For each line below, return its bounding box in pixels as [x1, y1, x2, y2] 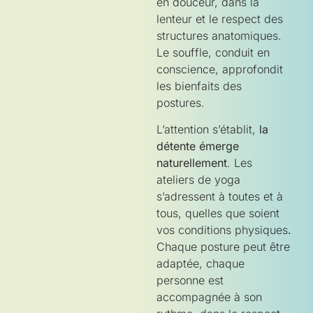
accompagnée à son [156, 289, 262, 304]
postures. [156, 95, 205, 110]
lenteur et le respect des [156, 11, 283, 26]
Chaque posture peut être [156, 239, 290, 254]
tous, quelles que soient [156, 205, 279, 220]
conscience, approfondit [156, 61, 283, 76]
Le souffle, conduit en [156, 45, 270, 59]
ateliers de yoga [156, 172, 240, 187]
